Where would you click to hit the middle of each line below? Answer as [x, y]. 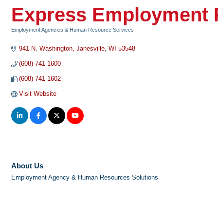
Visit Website [38, 94]
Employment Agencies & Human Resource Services [73, 30]
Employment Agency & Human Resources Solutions [85, 178]
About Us [27, 166]
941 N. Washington [46, 48]
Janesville [91, 48]
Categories [25, 36]
